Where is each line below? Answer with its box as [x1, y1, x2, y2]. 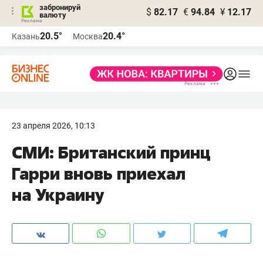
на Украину [12, 184, 104, 205]
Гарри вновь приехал [12, 163, 186, 184]
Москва [73, 32, 103, 41]
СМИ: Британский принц [12, 141, 211, 163]
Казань [12, 32, 40, 41]
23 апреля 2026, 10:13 [12, 121, 95, 130]
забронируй [39, 3, 80, 12]
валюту [39, 11, 66, 19]
